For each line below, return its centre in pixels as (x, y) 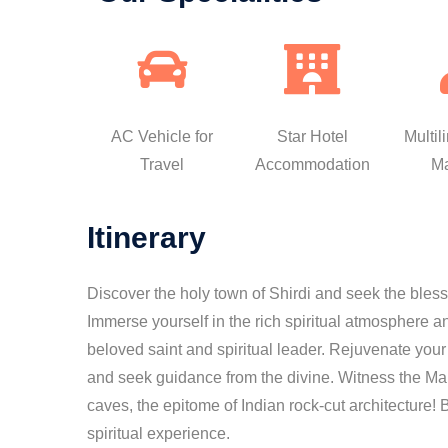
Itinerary (146, 237)
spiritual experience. (158, 433)
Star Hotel (312, 136)
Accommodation (312, 164)
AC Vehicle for (162, 136)
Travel (162, 164)
